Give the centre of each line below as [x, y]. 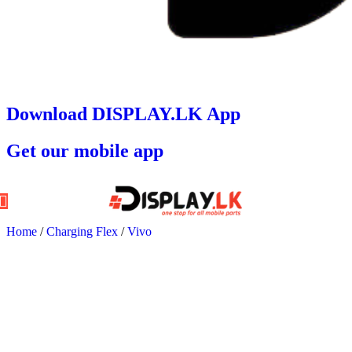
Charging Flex [84, 231]
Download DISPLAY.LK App [123, 114]
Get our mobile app [85, 150]
